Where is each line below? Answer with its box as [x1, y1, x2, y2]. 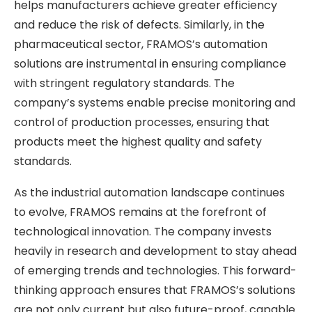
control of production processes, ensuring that [14, 114, 270, 130]
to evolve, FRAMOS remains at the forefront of [14, 203, 267, 220]
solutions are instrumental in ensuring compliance [14, 55, 286, 72]
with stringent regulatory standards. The [14, 75, 235, 91]
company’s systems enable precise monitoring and [14, 94, 295, 111]
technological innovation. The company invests [14, 223, 272, 240]
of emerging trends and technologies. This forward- [14, 262, 297, 279]
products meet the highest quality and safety [14, 133, 262, 150]
